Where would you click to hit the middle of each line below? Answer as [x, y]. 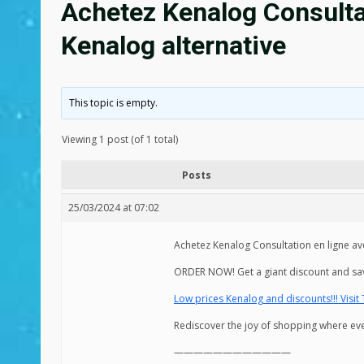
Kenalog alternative [173, 45]
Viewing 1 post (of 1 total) [120, 139]
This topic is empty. [114, 103]
